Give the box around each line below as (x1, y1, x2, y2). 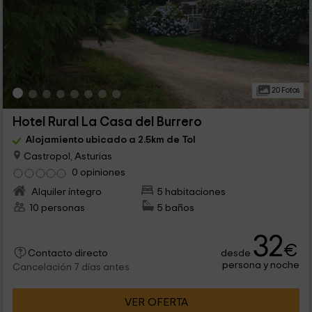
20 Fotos (270, 86, 299, 94)
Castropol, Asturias (21, 150, 112, 162)
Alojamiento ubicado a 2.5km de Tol (25, 134, 196, 145)
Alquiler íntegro (29, 186, 102, 197)
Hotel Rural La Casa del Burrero (12, 115, 202, 129)
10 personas (29, 202, 85, 213)
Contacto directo (27, 248, 108, 258)
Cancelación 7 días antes (12, 262, 130, 272)
